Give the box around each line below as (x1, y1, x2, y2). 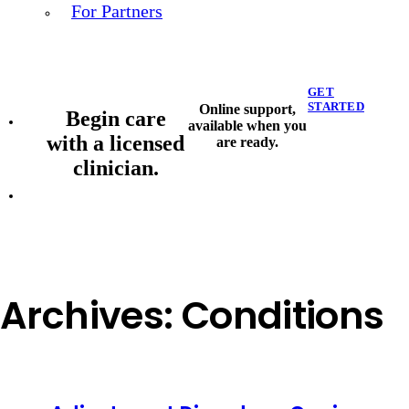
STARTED (308, 99, 364, 113)
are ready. (215, 133, 278, 150)
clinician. (72, 155, 159, 180)
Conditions (181, 288, 384, 341)
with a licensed (47, 131, 185, 155)
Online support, (198, 100, 296, 117)
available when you (187, 117, 307, 133)
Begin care (65, 106, 166, 131)
